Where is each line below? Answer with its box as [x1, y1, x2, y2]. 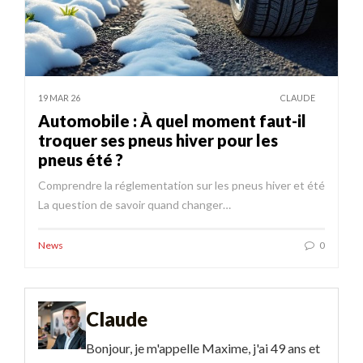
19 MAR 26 [38, 92, 80, 103]
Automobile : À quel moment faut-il [38, 110, 306, 130]
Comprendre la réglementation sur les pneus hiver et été [38, 177, 325, 192]
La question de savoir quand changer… [38, 197, 231, 211]
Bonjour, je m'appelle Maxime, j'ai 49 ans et [86, 340, 320, 356]
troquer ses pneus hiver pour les [38, 130, 278, 150]
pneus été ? [38, 149, 123, 169]
